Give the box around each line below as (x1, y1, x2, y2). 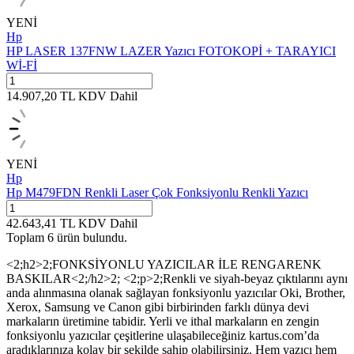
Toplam (6, 231, 47, 245)
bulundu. (80, 231, 127, 245)
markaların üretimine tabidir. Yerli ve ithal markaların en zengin (6, 314, 319, 329)
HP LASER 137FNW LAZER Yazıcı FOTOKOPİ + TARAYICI (6, 44, 336, 58)
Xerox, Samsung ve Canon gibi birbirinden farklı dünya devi (6, 300, 309, 314)
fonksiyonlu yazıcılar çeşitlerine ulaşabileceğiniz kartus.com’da (6, 329, 319, 343)
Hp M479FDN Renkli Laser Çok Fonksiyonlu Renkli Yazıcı (6, 186, 308, 200)
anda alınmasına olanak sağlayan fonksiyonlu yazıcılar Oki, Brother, (6, 286, 345, 300)
